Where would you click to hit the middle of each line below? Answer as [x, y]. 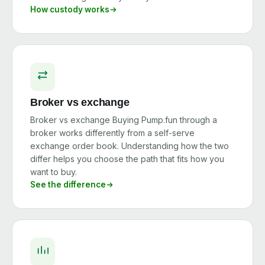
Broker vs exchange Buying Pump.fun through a [124, 120]
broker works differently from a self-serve [112, 133]
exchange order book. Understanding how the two [130, 146]
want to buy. [54, 172]
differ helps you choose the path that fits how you [127, 159]
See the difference [68, 185]
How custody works [70, 9]
